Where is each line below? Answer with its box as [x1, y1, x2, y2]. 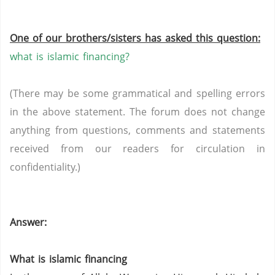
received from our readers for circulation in [10, 142, 265, 155]
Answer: [10, 215, 47, 229]
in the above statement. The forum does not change [10, 105, 265, 118]
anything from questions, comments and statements [10, 123, 265, 137]
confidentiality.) [10, 160, 80, 174]
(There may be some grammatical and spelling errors [10, 87, 265, 100]
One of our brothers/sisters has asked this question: [10, 31, 260, 45]
